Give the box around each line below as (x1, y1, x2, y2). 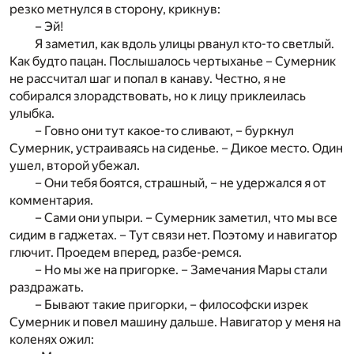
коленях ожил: (9, 332, 94, 348)
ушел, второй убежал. (9, 158, 140, 174)
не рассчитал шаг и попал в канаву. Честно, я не (9, 71, 286, 87)
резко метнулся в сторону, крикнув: (9, 2, 220, 17)
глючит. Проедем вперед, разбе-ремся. (9, 245, 242, 261)
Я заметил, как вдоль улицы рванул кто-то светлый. (35, 36, 334, 52)
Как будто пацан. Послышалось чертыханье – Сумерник (9, 54, 336, 70)
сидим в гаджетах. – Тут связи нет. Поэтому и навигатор (9, 228, 337, 243)
